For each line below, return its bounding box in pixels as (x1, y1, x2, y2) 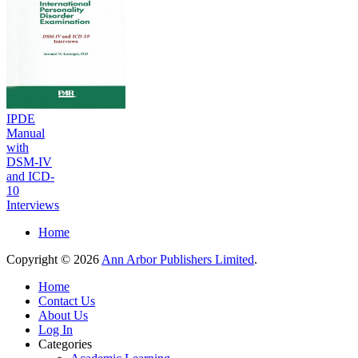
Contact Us (38, 293, 95, 308)
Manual (6, 125, 45, 140)
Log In (38, 322, 73, 336)
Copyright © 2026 (6, 252, 101, 266)
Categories (38, 336, 92, 351)
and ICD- (6, 169, 54, 183)
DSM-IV (6, 154, 52, 169)
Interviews (6, 197, 59, 212)
